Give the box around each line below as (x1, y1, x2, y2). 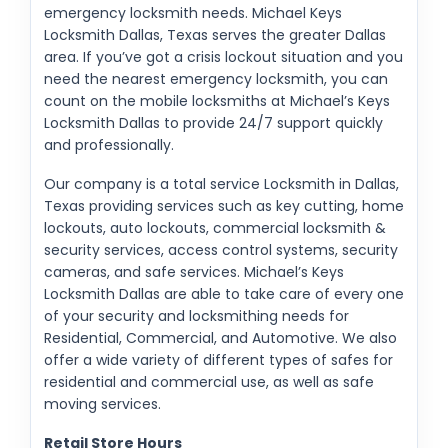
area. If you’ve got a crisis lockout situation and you (44, 46, 403, 67)
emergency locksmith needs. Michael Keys (44, 2, 342, 23)
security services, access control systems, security (44, 239, 398, 260)
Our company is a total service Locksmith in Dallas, (44, 173, 399, 194)
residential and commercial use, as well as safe (44, 371, 374, 392)
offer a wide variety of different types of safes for (44, 349, 393, 370)
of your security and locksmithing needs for (44, 305, 349, 326)
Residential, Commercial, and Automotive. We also (44, 327, 397, 348)
